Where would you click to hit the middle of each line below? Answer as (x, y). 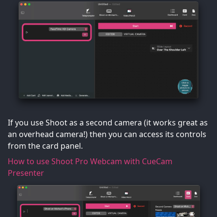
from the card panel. (45, 146)
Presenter (26, 173)
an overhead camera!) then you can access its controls (107, 134)
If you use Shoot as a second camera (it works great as (108, 123)
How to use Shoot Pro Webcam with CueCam (90, 162)
